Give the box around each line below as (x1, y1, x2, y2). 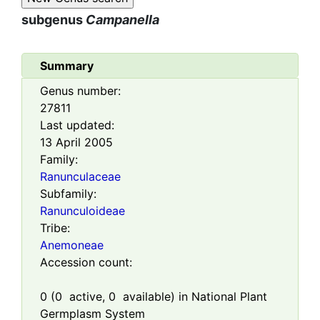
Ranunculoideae (40, 204, 125, 219)
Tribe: (40, 221, 70, 236)
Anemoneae (40, 238, 104, 253)
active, (62, 289, 109, 304)
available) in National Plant (116, 289, 267, 304)
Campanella (86, 12, 159, 28)
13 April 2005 (40, 135, 113, 150)
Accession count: (40, 255, 132, 270)
